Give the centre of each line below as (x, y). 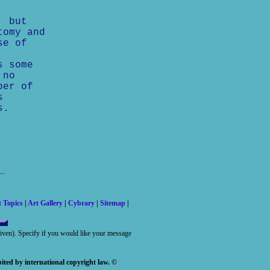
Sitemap (113, 203)
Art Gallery (45, 203)
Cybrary (81, 203)
